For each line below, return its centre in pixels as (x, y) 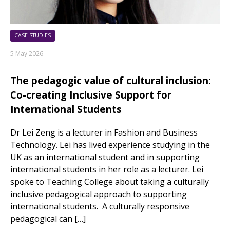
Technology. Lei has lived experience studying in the (110, 145)
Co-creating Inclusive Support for (91, 94)
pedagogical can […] (48, 218)
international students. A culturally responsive (100, 206)
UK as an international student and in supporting (105, 157)
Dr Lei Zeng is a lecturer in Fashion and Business (104, 132)
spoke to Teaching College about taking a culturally (110, 181)
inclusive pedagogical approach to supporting (99, 194)
